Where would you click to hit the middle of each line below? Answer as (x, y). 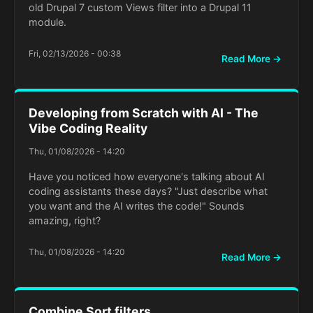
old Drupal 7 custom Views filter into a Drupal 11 (140, 8)
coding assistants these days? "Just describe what (148, 191)
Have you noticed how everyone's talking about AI (147, 177)
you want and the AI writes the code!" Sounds (137, 206)
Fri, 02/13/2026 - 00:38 (75, 53)
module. (48, 22)
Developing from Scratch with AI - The (144, 113)
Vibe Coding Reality (88, 129)
